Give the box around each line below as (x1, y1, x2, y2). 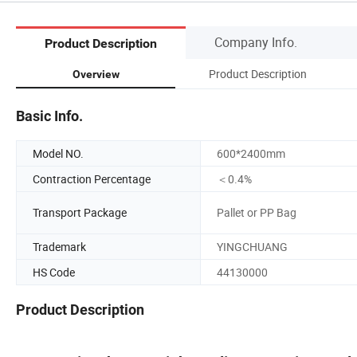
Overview (72, 67, 120, 80)
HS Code (33, 264, 75, 280)
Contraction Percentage (33, 171, 151, 186)
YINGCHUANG (217, 238, 288, 254)
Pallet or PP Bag (217, 205, 296, 221)
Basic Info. (16, 107, 83, 124)
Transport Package (33, 205, 127, 221)
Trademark (33, 238, 86, 254)
